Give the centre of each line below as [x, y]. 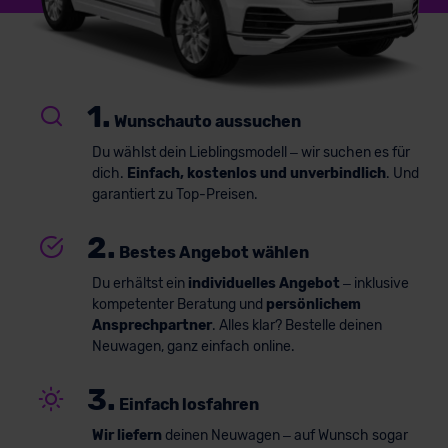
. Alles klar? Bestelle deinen [296, 325]
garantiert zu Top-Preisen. [174, 194]
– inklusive [374, 283]
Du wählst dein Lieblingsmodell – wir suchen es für [250, 152]
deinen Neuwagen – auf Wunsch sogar [284, 435]
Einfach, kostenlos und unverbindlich [256, 173]
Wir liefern [126, 435]
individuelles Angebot [263, 283]
